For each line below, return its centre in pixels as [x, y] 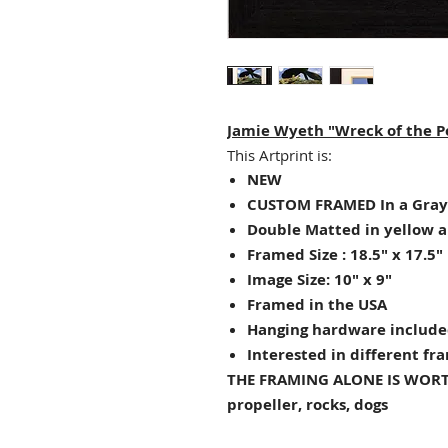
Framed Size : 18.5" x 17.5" [345, 255]
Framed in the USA [317, 305]
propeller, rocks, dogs [307, 405]
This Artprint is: [279, 155]
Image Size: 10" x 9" [319, 280]
